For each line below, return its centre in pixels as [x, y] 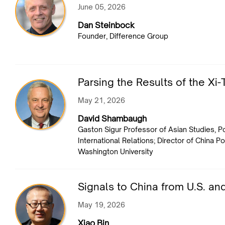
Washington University [116, 152]
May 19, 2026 [101, 205]
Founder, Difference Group [123, 36]
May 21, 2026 [101, 100]
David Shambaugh [112, 119]
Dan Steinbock [106, 25]
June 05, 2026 [102, 7]
